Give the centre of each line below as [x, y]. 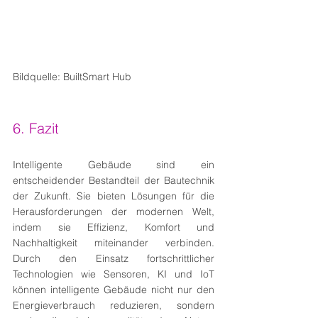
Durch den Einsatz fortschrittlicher [114, 258]
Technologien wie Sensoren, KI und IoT [114, 274]
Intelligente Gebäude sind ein [114, 164]
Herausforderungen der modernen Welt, [114, 211]
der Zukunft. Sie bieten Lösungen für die [114, 196]
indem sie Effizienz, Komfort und [114, 227]
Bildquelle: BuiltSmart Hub [72, 76]
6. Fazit [36, 128]
